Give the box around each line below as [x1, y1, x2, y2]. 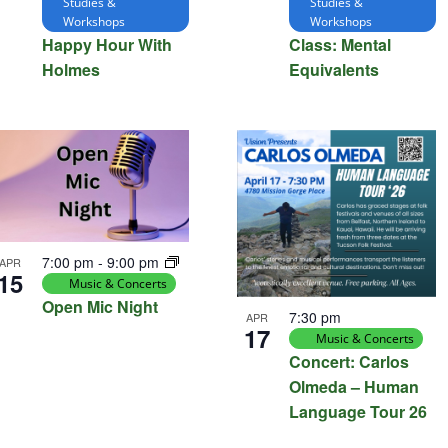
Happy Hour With [41, 33, 172, 57]
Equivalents [288, 58, 379, 82]
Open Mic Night [41, 295, 158, 319]
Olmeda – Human [288, 375, 419, 399]
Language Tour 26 [288, 400, 427, 424]
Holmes [41, 58, 100, 82]
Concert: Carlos [288, 350, 409, 374]
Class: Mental [288, 33, 391, 57]
